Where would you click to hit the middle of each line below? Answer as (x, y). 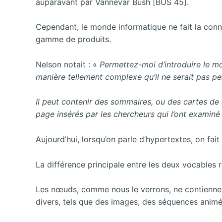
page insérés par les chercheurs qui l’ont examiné (128, 114)
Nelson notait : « (68, 64)
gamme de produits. (73, 39)
